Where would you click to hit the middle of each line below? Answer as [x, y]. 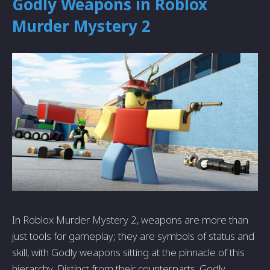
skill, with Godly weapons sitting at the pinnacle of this [128, 253]
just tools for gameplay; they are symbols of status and [133, 236]
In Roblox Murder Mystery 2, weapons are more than [130, 220]
